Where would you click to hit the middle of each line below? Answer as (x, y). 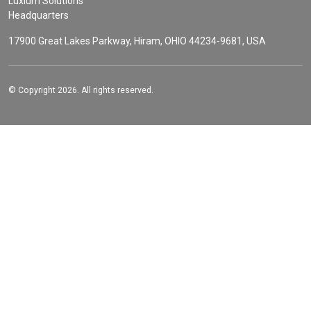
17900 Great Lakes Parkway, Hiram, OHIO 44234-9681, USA (137, 41)
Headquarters (39, 16)
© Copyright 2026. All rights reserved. (81, 91)
